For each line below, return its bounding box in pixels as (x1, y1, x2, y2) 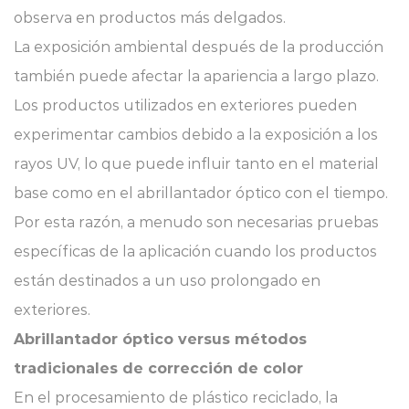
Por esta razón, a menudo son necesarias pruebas (14, 214, 379, 231)
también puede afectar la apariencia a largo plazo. (14, 68, 379, 85)
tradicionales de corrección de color (14, 360, 303, 377)
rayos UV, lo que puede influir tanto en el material (14, 155, 379, 173)
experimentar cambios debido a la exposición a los (14, 126, 378, 143)
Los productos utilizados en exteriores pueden (14, 97, 357, 114)
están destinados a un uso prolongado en (14, 272, 320, 289)
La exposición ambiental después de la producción (14, 38, 383, 56)
